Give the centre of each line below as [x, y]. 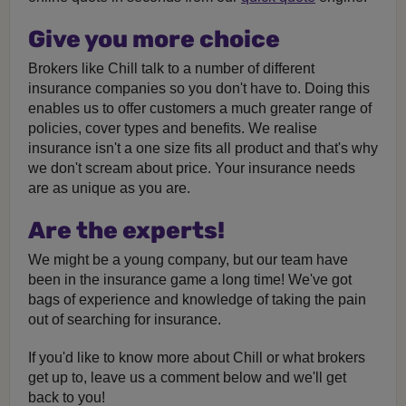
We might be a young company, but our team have [188, 260]
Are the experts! [126, 231]
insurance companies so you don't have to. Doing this [199, 88]
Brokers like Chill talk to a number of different [171, 68]
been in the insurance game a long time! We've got [190, 280]
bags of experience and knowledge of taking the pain [197, 300]
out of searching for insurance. [125, 319]
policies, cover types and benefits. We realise [173, 128]
